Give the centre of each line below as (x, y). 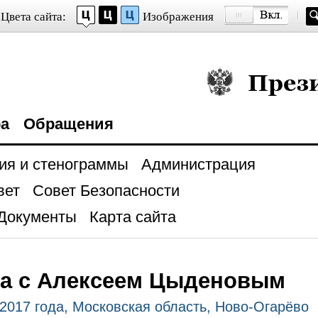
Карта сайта (132, 217)
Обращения (68, 124)
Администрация (198, 164)
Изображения (178, 17)
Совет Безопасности (106, 191)
